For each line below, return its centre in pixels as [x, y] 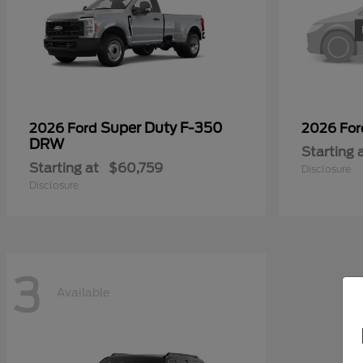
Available [83, 292]
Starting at [64, 169]
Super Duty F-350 [162, 128]
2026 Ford [65, 129]
